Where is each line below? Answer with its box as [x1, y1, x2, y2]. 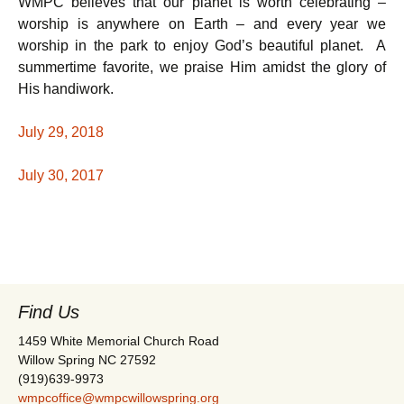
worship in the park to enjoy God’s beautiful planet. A [18, 38, 386, 53]
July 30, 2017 [18, 168, 104, 183]
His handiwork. [18, 81, 114, 96]
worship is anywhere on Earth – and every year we [18, 16, 386, 32]
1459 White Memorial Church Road [18, 334, 219, 348]
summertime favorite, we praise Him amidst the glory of [18, 60, 386, 75]
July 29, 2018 [18, 124, 104, 140]
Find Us [18, 302, 79, 322]
